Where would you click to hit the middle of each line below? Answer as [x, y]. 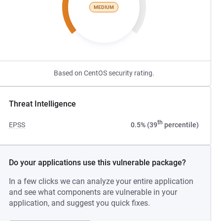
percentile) [181, 125]
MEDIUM [104, 7]
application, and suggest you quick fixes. [80, 203]
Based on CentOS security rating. [104, 73]
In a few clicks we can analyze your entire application [101, 181]
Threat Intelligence [43, 104]
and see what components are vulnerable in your [93, 192]
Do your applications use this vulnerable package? [98, 163]
